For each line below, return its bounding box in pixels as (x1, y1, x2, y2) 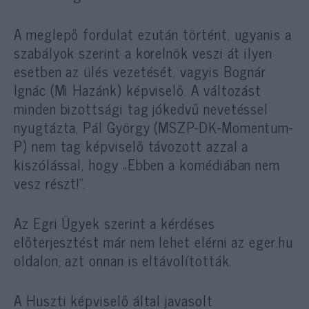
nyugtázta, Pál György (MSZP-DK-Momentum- (14, 115, 294, 139)
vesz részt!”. (14, 171, 86, 195)
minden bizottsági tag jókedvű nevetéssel (14, 97, 269, 121)
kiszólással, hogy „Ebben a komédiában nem (14, 152, 281, 177)
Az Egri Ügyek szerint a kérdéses (14, 211, 215, 235)
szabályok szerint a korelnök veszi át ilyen (14, 41, 272, 65)
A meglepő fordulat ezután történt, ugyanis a (14, 22, 292, 46)
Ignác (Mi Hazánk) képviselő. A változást (14, 78, 262, 102)
